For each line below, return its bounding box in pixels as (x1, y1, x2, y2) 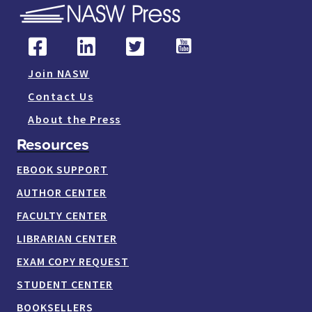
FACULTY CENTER (17, 208, 107, 222)
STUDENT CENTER (17, 276, 113, 291)
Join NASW (28, 65, 90, 80)
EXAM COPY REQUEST (17, 253, 129, 268)
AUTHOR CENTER (17, 185, 107, 199)
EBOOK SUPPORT (17, 162, 108, 176)
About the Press (28, 111, 121, 126)
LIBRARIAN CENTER (17, 231, 117, 245)
